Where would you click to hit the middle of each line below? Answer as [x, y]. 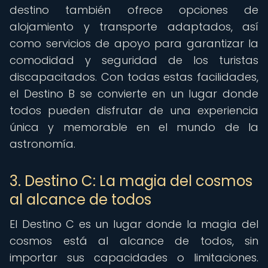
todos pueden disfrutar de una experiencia [134, 110]
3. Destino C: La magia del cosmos [131, 181]
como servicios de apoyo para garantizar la [134, 43]
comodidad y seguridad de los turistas [134, 60]
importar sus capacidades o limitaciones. [134, 258]
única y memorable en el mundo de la [134, 127]
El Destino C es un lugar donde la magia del [134, 224]
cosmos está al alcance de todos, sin [134, 241]
